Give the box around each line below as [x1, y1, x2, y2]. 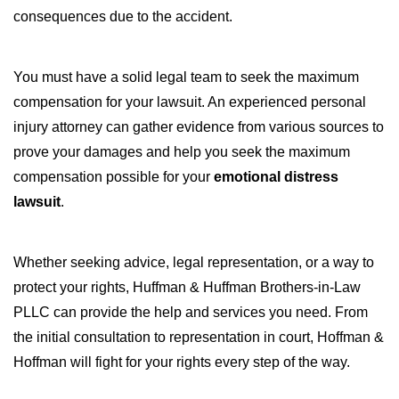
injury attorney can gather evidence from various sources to [13, 119, 384, 134]
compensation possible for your [13, 169, 214, 184]
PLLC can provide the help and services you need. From [13, 305, 368, 320]
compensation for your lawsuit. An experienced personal [13, 94, 366, 110]
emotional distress [214, 169, 338, 184]
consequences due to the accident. [13, 9, 232, 24]
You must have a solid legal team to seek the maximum [13, 69, 359, 85]
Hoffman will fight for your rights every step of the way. [13, 354, 350, 370]
